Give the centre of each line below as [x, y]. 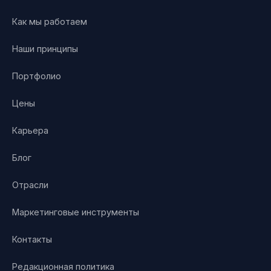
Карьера [30, 131]
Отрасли [30, 185]
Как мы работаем [50, 22]
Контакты [32, 240]
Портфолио [37, 76]
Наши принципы [45, 49]
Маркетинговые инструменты [76, 212]
